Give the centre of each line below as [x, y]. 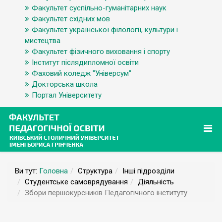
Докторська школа [65, 84]
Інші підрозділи [148, 171]
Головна [54, 171]
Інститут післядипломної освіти [85, 62]
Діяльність [156, 182]
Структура [95, 171]
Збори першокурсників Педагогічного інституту [106, 193]
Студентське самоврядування [76, 182]
